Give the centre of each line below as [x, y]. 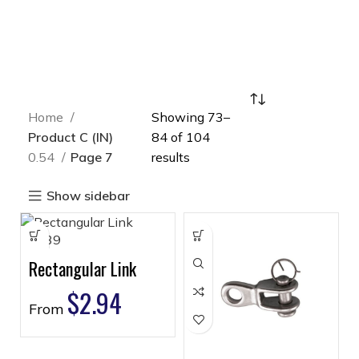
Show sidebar [89, 196]
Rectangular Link [83, 268]
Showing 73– [190, 117]
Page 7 [92, 157]
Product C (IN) [71, 137]
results [170, 157]
